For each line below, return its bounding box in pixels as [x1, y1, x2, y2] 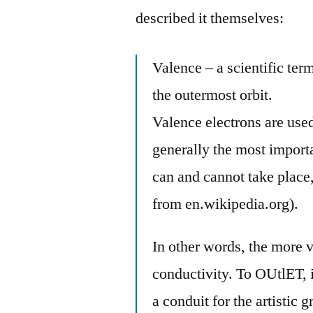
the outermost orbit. [152, 85, 273, 105]
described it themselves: [136, 8, 284, 28]
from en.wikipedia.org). [152, 194, 299, 214]
